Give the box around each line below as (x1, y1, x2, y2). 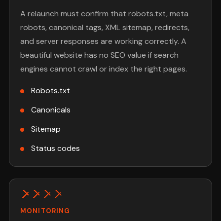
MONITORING (20, 207, 70, 216)
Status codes (31, 143, 80, 154)
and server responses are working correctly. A (20, 36, 187, 47)
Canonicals (31, 105, 71, 115)
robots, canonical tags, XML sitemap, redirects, (20, 22, 190, 33)
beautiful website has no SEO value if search (20, 50, 179, 61)
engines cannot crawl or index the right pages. (20, 64, 187, 74)
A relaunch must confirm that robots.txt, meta (20, 8, 189, 19)
